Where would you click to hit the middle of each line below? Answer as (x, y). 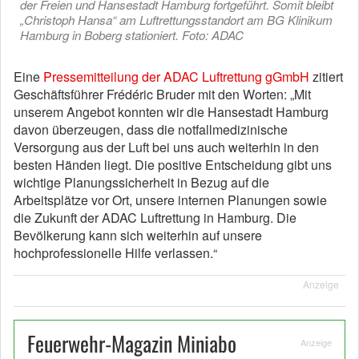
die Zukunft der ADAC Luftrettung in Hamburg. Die (155, 218)
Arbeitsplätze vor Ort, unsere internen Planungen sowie (170, 200)
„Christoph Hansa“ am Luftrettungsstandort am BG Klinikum (176, 20)
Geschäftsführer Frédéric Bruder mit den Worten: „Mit (162, 94)
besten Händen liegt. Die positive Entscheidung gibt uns (173, 165)
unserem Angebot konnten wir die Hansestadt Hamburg (171, 112)
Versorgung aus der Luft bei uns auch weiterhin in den (166, 147)
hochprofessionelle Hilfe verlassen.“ (115, 253)
